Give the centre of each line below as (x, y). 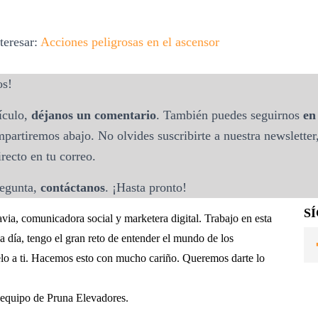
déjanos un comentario (94, 115)
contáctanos (73, 187)
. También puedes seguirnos (228, 115)
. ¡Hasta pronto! (146, 187)
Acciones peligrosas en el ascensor (130, 42)
